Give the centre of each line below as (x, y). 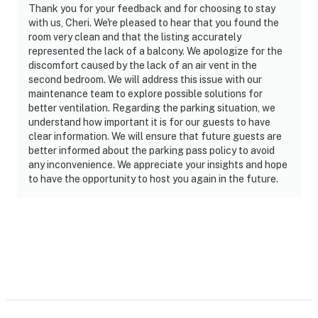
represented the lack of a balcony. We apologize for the (155, 51)
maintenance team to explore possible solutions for (146, 93)
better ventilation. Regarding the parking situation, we (152, 108)
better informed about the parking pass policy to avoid (152, 150)
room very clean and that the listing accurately (135, 37)
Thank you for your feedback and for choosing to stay (152, 8)
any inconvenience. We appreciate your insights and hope (158, 164)
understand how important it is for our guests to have (149, 122)
